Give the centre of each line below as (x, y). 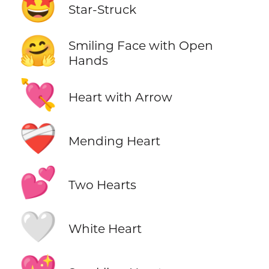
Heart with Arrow (120, 97)
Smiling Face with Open (141, 46)
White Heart (105, 229)
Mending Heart (114, 141)
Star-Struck (102, 9)
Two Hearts (102, 184)
